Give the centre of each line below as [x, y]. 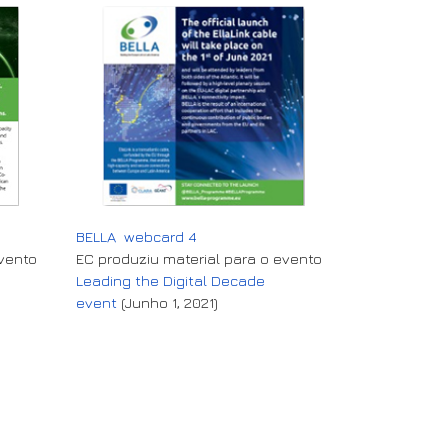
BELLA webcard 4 [136, 236]
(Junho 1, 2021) [167, 302]
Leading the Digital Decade [170, 280]
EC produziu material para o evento [199, 258]
